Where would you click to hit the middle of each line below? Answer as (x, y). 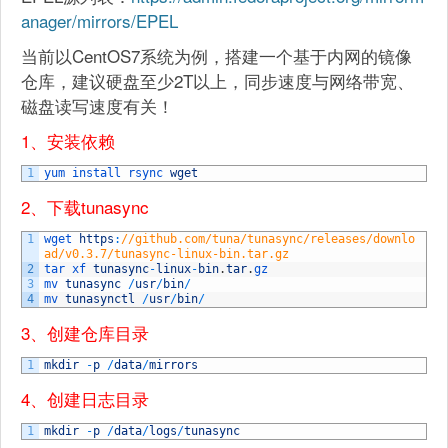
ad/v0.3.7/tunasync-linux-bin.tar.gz (166, 254)
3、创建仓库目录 (85, 332)
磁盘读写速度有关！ (97, 105)
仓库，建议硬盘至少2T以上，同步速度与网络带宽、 (217, 80)
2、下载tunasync (85, 206)
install (100, 173)
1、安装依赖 (68, 140)
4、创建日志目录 (85, 398)
